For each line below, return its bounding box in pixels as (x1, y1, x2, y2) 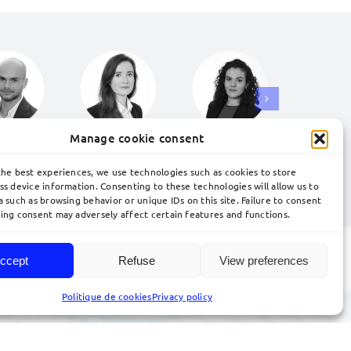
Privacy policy (151, 290, 213, 302)
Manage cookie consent (70, 130, 204, 146)
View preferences (219, 253, 309, 267)
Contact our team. (132, 184, 259, 205)
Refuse (118, 253, 156, 267)
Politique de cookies (61, 290, 152, 302)
